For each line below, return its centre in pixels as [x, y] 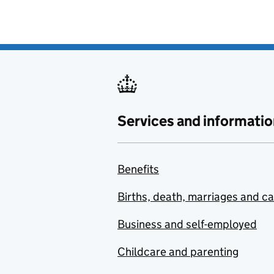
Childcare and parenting [178, 252]
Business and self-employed [187, 224]
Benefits [138, 169]
